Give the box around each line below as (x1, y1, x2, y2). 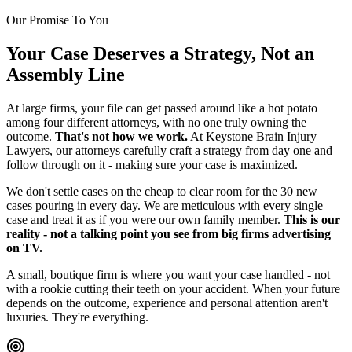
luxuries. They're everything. (6, 310, 148, 324)
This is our (280, 212, 340, 226)
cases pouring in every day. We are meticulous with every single (6, 198, 323, 212)
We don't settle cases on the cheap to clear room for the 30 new (6, 184, 317, 198)
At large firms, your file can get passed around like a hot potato (6, 101, 317, 115)
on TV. (6, 240, 42, 255)
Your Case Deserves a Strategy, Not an (6, 43, 314, 64)
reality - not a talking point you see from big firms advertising (6, 226, 331, 240)
